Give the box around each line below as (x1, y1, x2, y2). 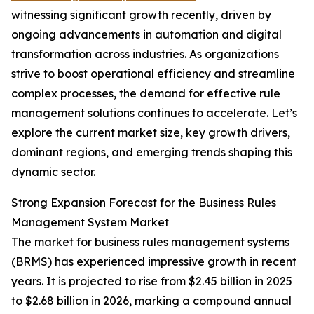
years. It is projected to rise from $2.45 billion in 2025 (11, 274, 292, 289)
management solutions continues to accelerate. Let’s (11, 106, 297, 121)
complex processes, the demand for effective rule (11, 86, 280, 101)
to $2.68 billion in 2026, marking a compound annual (11, 294, 292, 308)
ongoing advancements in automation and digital (11, 27, 282, 42)
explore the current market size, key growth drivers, (11, 125, 290, 140)
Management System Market (11, 215, 169, 230)
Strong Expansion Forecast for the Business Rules (11, 196, 276, 210)
